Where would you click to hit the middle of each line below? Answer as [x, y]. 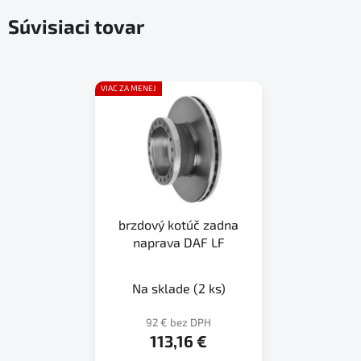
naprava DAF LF [178, 242]
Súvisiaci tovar [76, 27]
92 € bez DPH [178, 322]
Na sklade [162, 288]
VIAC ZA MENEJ [128, 88]
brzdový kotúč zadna [178, 224]
